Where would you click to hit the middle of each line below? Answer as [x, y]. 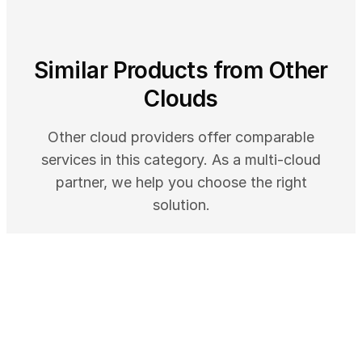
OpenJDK [79, 350]
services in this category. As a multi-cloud [181, 160]
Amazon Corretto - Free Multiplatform [178, 332]
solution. [181, 205]
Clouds [181, 99]
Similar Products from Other [181, 71]
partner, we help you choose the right [181, 183]
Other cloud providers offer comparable [181, 137]
